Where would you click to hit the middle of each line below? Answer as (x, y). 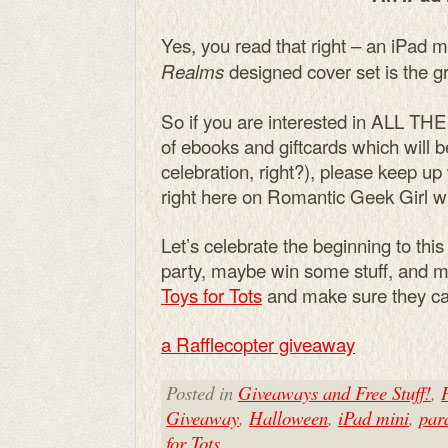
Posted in (202, 392)
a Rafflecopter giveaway (258, 343)
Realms (192, 70)
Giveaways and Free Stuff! (334, 392)
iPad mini (373, 417)
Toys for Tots (211, 294)
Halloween (288, 417)
